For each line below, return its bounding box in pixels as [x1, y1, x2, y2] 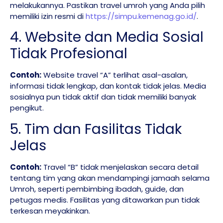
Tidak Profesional [10, 44, 127, 64]
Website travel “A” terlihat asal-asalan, [41, 70, 188, 81]
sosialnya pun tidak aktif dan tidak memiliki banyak [10, 92, 196, 103]
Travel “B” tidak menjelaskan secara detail [41, 161, 199, 172]
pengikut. [10, 103, 44, 113]
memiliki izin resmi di [10, 10, 84, 21]
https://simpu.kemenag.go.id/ [86, 10, 197, 21]
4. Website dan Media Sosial [10, 27, 204, 47]
